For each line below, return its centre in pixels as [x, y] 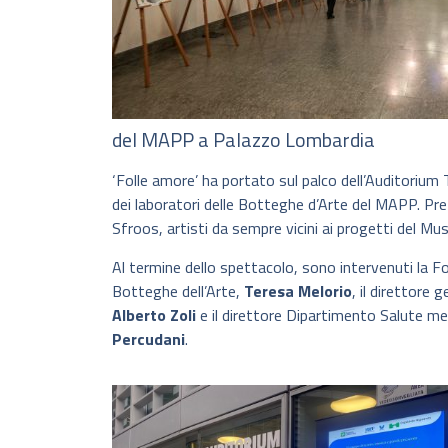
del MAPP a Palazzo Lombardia [243, 140]
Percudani [148, 338]
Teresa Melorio [298, 290]
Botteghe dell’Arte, [178, 290]
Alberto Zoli [154, 314]
